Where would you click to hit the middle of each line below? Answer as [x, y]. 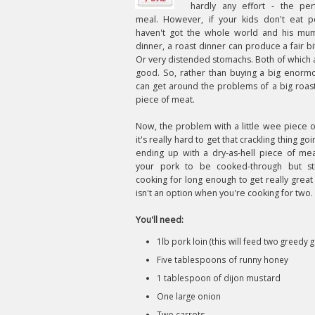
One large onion [189, 296]
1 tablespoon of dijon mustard [219, 278]
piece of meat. [165, 99]
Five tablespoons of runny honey [223, 259]
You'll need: [160, 220]
